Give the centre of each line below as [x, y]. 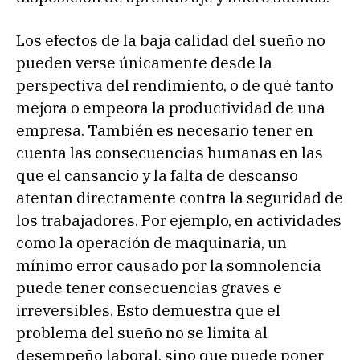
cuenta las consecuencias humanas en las [170, 152]
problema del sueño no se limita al [142, 332]
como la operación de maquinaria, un [151, 242]
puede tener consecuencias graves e [149, 287]
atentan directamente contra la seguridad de [180, 197]
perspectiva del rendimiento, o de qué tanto [175, 85]
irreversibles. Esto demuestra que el [148, 310]
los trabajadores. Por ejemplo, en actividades [179, 220]
